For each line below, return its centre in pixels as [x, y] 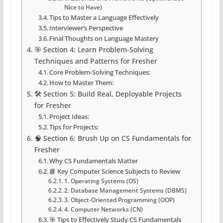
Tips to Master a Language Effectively [104, 18]
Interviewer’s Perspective [86, 28]
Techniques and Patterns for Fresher [96, 61]
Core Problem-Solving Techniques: [100, 72]
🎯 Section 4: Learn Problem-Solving [94, 50]
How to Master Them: [82, 83]
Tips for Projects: [74, 127]
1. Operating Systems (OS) [102, 181]
